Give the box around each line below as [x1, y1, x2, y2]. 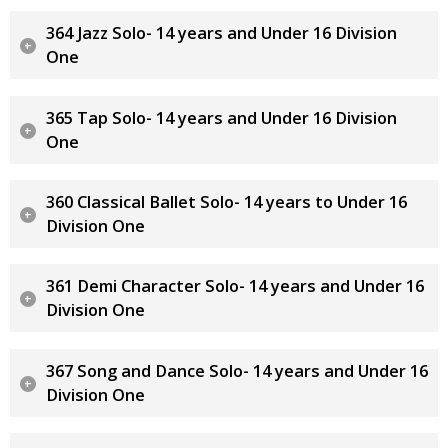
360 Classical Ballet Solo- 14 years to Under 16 [46, 191, 407, 213]
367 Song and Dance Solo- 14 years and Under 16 [46, 359, 428, 382]
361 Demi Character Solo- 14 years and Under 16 [46, 275, 424, 298]
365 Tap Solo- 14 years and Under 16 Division [46, 106, 397, 129]
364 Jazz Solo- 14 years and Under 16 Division [46, 22, 397, 45]
